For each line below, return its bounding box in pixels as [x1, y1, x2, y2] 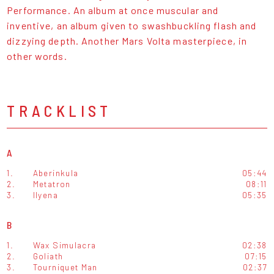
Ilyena [32, 189, 58, 200]
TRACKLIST [7, 100, 112, 120]
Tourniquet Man [32, 261, 98, 272]
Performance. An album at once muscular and [7, 4, 219, 16]
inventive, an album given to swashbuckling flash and [7, 19, 257, 31]
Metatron [32, 178, 71, 189]
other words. [7, 50, 67, 62]
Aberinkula [32, 167, 79, 178]
